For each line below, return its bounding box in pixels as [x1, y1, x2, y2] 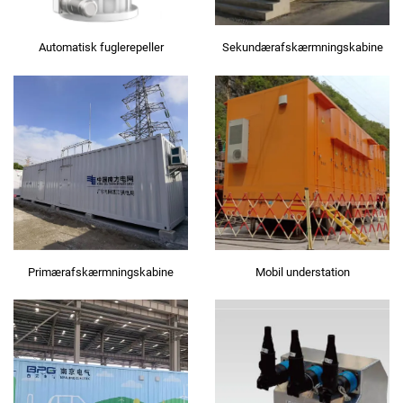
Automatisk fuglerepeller [38, 40, 164, 55]
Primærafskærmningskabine [28, 264, 174, 279]
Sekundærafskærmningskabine [221, 40, 383, 55]
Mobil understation [255, 264, 350, 279]
